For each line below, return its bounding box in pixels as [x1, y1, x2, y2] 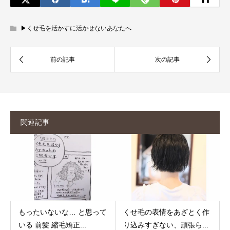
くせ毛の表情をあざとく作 [123, 207, 209, 216]
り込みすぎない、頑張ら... [123, 220, 208, 229]
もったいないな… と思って [18, 207, 107, 216]
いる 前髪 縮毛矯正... [18, 220, 86, 229]
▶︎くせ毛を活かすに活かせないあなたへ [21, 25, 131, 32]
